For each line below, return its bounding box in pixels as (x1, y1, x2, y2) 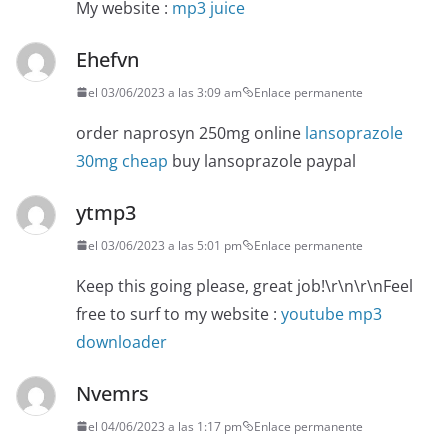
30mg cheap (76, 149, 168, 172)
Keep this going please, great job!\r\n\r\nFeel (76, 274, 413, 297)
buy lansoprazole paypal (168, 149, 356, 172)
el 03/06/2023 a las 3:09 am (88, 83, 242, 101)
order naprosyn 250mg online (76, 121, 305, 144)
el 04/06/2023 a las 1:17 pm (88, 417, 242, 435)
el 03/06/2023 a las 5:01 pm (88, 236, 242, 254)
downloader (76, 330, 167, 353)
